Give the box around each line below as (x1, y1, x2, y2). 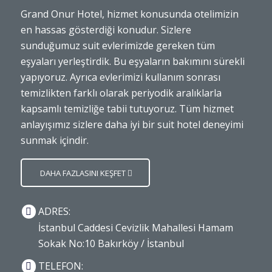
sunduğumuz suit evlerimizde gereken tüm (20, 39, 215, 53)
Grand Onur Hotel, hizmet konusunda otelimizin (20, 7, 239, 21)
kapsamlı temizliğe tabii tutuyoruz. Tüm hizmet (20, 102, 234, 116)
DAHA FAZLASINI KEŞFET (39, 167, 126, 178)
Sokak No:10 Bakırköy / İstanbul (38, 236, 184, 250)
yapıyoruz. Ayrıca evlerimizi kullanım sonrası (20, 70, 220, 84)
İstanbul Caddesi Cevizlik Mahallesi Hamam (38, 220, 233, 234)
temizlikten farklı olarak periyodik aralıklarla (20, 86, 222, 100)
